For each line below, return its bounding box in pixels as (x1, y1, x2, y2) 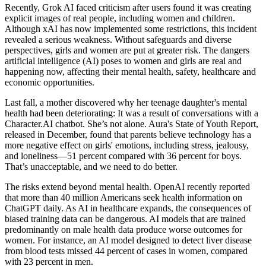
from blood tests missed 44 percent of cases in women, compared (5, 245, 248, 256)
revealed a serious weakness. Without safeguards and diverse (5, 34, 232, 45)
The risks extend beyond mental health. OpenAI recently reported (5, 181, 250, 192)
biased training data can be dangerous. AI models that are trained (5, 213, 246, 224)
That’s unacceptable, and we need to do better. (5, 161, 178, 172)
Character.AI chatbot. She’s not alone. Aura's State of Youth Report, (5, 118, 258, 129)
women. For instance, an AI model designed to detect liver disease (5, 235, 252, 245)
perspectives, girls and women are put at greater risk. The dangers (5, 45, 249, 55)
